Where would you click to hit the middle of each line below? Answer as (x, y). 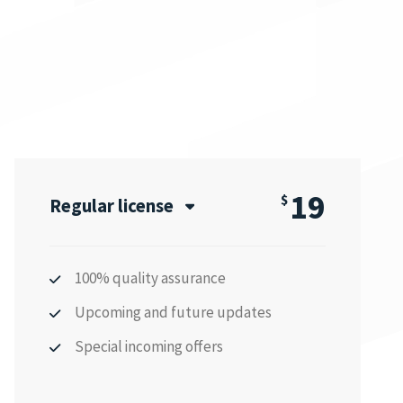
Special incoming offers (148, 346)
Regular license (111, 206)
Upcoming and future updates (173, 312)
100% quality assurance (150, 278)
